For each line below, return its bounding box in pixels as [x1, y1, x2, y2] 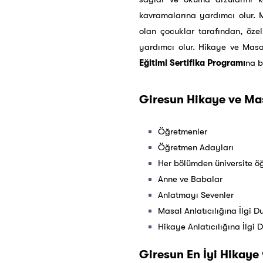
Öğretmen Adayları [158, 142, 234, 153]
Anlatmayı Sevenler [158, 190, 234, 200]
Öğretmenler [158, 126, 207, 137]
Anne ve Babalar [158, 174, 222, 184]
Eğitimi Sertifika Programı [139, 58, 245, 68]
